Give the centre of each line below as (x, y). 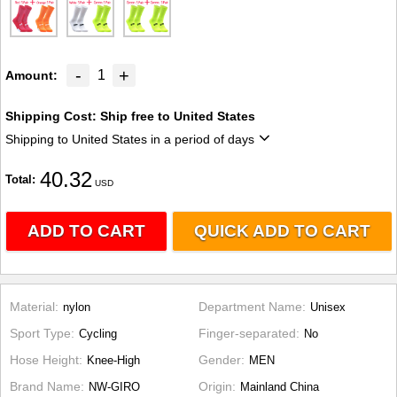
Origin (215, 386)
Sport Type (40, 333)
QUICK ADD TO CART (282, 231)
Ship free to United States (178, 116)
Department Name (250, 307)
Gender (220, 360)
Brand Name (45, 386)
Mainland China (280, 386)
